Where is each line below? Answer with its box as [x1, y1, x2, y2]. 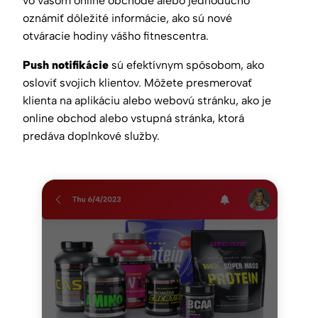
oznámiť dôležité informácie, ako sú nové [23, 11, 232, 25]
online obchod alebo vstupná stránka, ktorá [23, 111, 244, 125]
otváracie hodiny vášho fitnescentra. [23, 28, 209, 43]
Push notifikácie [23, 57, 109, 72]
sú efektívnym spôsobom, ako [109, 57, 264, 72]
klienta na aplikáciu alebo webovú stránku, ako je [23, 93, 271, 107]
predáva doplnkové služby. [23, 128, 160, 143]
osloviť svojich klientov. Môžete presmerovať [23, 75, 252, 89]
